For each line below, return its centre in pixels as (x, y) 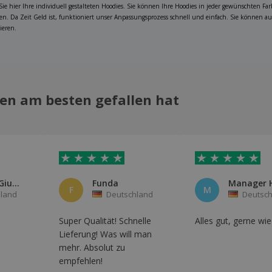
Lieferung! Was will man (105, 234)
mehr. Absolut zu (92, 247)
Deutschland (130, 194)
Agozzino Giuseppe (16, 183)
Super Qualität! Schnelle (105, 220)
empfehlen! (81, 260)
